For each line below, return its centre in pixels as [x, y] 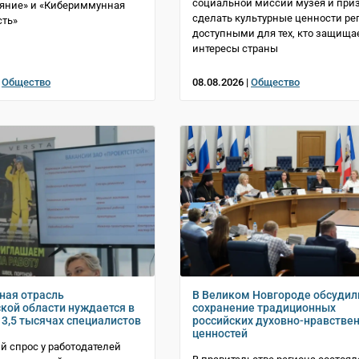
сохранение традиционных [264, 308]
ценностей [220, 334]
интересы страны [235, 49]
